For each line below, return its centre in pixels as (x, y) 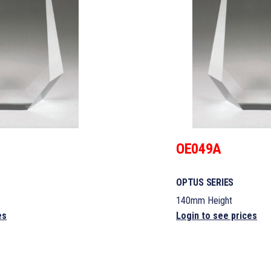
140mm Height (204, 201)
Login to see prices (217, 216)
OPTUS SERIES (205, 183)
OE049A (199, 149)
